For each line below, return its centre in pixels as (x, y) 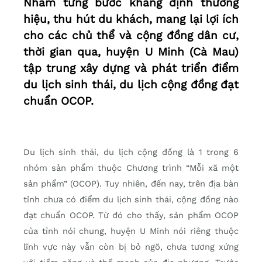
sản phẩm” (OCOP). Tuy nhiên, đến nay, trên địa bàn (131, 184)
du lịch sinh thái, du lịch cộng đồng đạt (131, 85)
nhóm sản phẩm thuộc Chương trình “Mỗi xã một (131, 168)
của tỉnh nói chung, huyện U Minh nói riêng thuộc (131, 231)
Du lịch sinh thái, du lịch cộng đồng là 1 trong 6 (131, 152)
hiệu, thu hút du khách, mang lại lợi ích (131, 19)
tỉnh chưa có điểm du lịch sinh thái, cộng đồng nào (131, 200)
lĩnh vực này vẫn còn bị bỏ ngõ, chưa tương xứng (131, 247)
